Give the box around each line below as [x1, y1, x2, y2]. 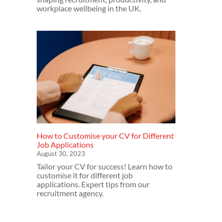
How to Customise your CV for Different [37, 130, 174, 140]
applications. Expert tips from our [37, 179, 150, 189]
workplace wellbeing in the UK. [37, 3, 141, 13]
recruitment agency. [37, 188, 104, 198]
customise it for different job [37, 170, 133, 180]
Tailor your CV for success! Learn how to [37, 161, 172, 171]
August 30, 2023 [37, 149, 85, 158]
